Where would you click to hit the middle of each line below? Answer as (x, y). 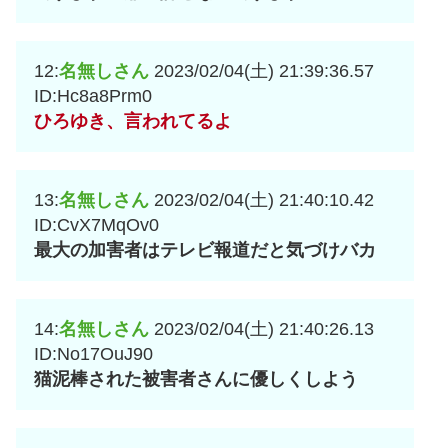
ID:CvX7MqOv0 (96, 225)
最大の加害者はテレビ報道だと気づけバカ (205, 250)
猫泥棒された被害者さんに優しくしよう (196, 379)
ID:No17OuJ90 (93, 354)
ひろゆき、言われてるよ (133, 121)
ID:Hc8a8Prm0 (93, 96)
